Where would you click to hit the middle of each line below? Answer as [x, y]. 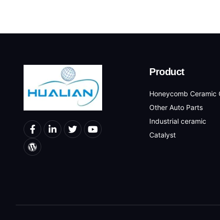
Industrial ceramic [178, 121]
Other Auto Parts [176, 108]
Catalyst [163, 135]
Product [167, 72]
